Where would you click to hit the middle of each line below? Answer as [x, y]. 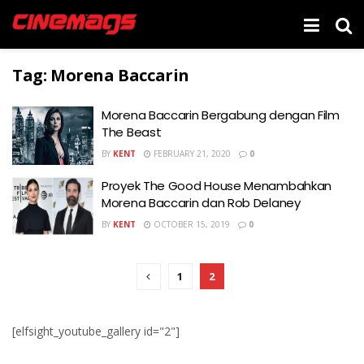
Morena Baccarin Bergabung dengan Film [221, 115]
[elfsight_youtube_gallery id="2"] [96, 331]
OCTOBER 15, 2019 [191, 224]
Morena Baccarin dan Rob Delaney [201, 202]
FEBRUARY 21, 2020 [191, 154]
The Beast [132, 132]
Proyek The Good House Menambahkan [217, 185]
